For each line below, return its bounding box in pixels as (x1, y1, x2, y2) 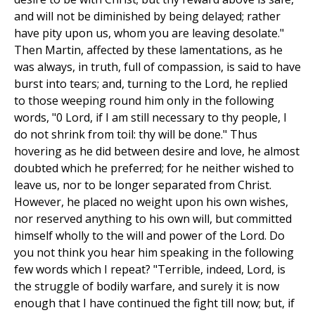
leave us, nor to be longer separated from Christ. (14, 177, 271, 193)
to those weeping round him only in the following (14, 93, 274, 109)
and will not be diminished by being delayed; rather (14, 8, 281, 25)
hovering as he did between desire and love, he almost (14, 143, 300, 160)
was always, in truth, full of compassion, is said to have (14, 59, 301, 75)
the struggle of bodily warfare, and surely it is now (14, 278, 279, 295)
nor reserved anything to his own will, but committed (14, 211, 292, 227)
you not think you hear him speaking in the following (14, 245, 294, 261)
